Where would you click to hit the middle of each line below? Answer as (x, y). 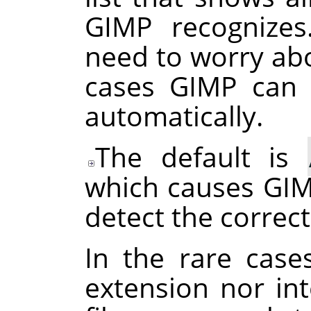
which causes (174, 187)
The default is (201, 157)
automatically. (174, 116)
